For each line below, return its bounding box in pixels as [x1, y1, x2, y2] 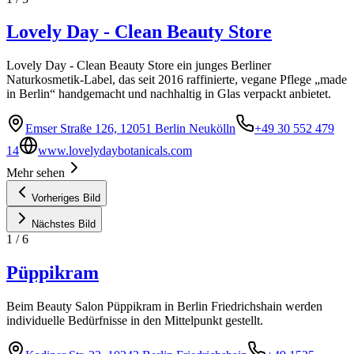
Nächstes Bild [32, 218, 96, 231]
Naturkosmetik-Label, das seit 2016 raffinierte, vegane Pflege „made [6, 73, 347, 87]
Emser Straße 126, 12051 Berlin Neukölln [25, 122, 235, 136]
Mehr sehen [6, 166, 65, 180]
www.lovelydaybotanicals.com [38, 144, 192, 158]
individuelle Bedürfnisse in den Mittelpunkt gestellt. [6, 314, 263, 328]
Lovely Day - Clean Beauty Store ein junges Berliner [6, 58, 271, 73]
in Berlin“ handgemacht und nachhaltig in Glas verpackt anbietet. [6, 87, 331, 101]
